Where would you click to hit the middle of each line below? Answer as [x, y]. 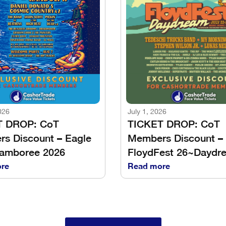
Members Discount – [175, 138]
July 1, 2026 [147, 112]
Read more [149, 166]
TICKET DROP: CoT [174, 124]
